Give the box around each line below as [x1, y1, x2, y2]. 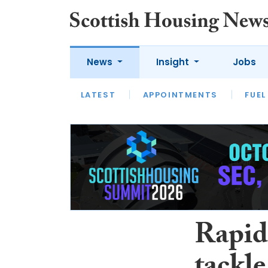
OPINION [142, 95, 184, 106]
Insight [156, 56, 191, 68]
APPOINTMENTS [142, 89, 218, 100]
